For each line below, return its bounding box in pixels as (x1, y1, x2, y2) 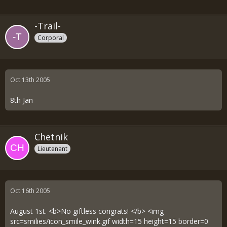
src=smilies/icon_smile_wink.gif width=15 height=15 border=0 (10, 216, 208, 226)
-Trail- (34, 20, 61, 32)
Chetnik (34, 130, 68, 143)
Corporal (37, 33, 64, 42)
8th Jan (10, 95, 33, 105)
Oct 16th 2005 (10, 186, 50, 195)
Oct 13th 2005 (10, 75, 50, 84)
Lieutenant (37, 144, 67, 153)
